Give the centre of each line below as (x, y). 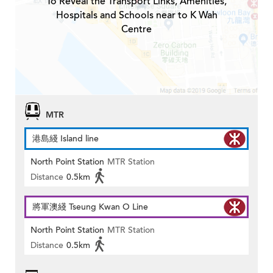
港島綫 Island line (66, 139)
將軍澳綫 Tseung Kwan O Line (90, 207)
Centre (136, 30)
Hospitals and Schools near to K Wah (136, 16)
